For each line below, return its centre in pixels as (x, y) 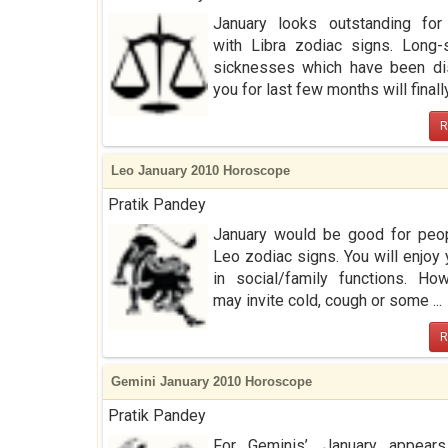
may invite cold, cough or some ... (327, 300)
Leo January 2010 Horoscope (200, 170)
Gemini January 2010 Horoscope (211, 381)
